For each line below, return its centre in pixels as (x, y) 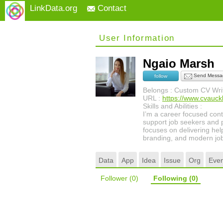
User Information (137, 38)
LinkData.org (54, 8)
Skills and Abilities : (172, 106)
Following (171, 178)
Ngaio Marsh (182, 63)
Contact (111, 8)
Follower (115, 178)
